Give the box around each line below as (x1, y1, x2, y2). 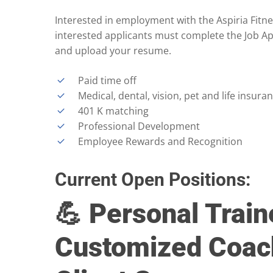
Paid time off (78, 74, 136, 88)
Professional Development (78, 119, 200, 133)
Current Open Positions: (55, 169, 250, 191)
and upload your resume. (55, 44, 171, 58)
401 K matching (78, 104, 149, 118)
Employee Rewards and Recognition (78, 135, 243, 149)
